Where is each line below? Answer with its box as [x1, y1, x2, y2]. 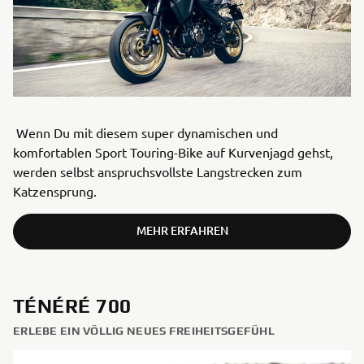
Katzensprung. [13, 183, 97, 200]
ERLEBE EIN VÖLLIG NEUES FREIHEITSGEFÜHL [13, 324, 275, 338]
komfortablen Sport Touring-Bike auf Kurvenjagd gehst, [13, 144, 333, 161]
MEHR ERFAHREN [136, 223, 228, 239]
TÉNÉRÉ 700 [13, 295, 132, 318]
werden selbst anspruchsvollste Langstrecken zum [13, 163, 302, 180]
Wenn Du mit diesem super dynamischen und [13, 124, 278, 141]
